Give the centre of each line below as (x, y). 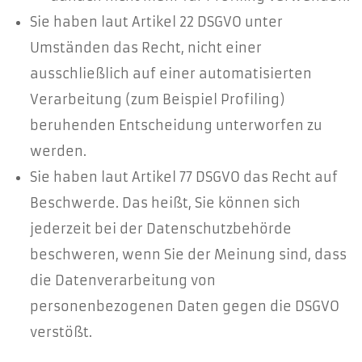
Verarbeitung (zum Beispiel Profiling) (158, 99)
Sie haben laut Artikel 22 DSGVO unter (156, 22)
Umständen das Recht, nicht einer (146, 48)
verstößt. (61, 332)
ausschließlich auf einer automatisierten (171, 74)
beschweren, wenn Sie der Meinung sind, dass (188, 255)
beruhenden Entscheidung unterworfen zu (176, 125)
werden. (58, 151)
